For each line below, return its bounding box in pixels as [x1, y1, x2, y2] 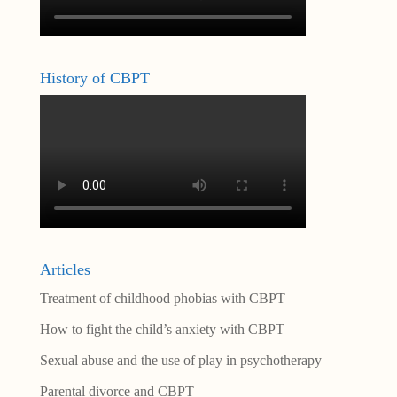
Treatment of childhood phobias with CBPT [39, 290, 285, 306]
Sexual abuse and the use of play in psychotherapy [39, 352, 322, 368]
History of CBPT [39, 68, 150, 87]
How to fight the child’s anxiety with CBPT [39, 321, 284, 337]
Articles [39, 260, 90, 278]
